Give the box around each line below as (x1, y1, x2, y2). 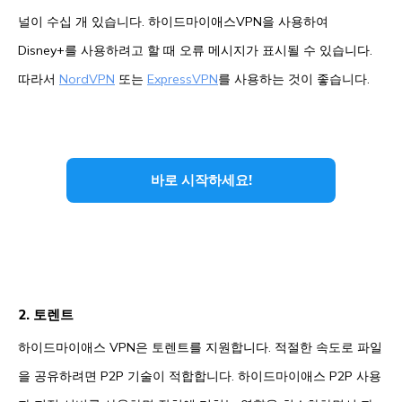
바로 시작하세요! (150, 171, 252, 189)
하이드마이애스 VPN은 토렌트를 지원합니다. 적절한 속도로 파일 (18, 339, 382, 356)
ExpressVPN (147, 71, 218, 88)
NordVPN (59, 71, 115, 88)
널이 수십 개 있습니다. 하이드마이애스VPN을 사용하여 (18, 13, 328, 31)
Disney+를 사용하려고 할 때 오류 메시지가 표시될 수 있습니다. (18, 42, 372, 59)
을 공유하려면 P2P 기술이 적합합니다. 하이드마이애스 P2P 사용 (18, 368, 381, 385)
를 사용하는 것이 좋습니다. (218, 71, 370, 88)
